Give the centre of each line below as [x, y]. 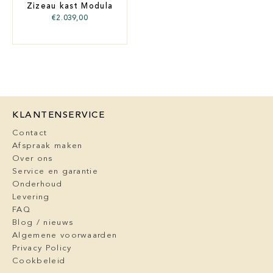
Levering [31, 197]
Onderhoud [37, 185]
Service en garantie [55, 172]
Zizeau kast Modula [70, 7]
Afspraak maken [48, 146]
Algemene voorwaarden [65, 236]
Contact [30, 133]
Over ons [33, 159]
